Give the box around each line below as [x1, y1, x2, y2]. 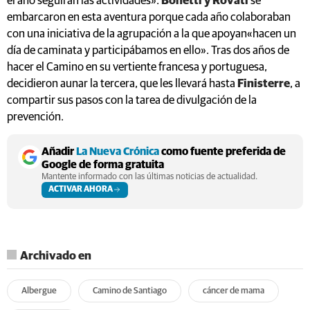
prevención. [7, 111, 64, 123]
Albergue [21, 286, 57, 295]
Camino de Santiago [93, 286, 167, 295]
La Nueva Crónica [76, 145, 159, 157]
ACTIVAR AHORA [48, 185, 113, 194]
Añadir [42, 145, 76, 157]
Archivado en [20, 250, 91, 262]
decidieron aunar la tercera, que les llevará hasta [7, 77, 237, 90]
